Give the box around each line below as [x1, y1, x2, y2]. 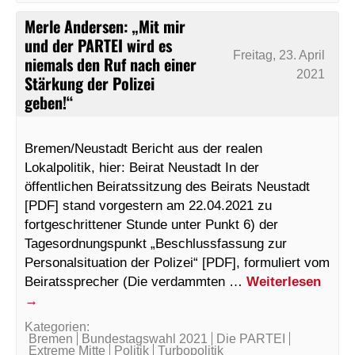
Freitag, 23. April [233, 48, 326, 62]
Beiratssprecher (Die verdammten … [25, 273, 246, 290]
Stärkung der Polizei [25, 71, 155, 96]
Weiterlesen [246, 273, 321, 290]
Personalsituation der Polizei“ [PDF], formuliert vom [25, 254, 330, 271]
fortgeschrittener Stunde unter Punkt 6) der [25, 216, 278, 233]
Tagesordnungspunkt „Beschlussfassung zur [25, 235, 287, 252]
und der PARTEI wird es [25, 33, 172, 58]
